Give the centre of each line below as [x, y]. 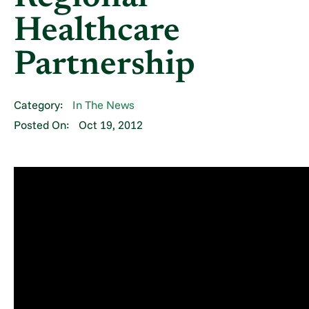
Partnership [105, 66]
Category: [39, 105]
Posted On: [42, 125]
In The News [103, 105]
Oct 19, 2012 [110, 125]
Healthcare [97, 32]
